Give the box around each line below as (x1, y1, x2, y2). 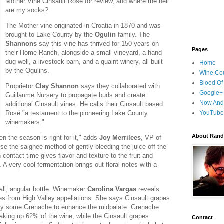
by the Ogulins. (5, 66, 50, 74)
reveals (136, 185, 159, 193)
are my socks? (5, 6, 49, 14)
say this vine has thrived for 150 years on (37, 39, 159, 47)
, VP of (141, 134, 161, 142)
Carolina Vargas (87, 185, 136, 193)
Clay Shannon (35, 82, 79, 90)
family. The (116, 30, 150, 38)
